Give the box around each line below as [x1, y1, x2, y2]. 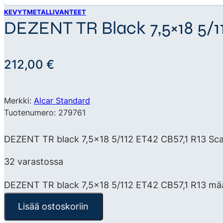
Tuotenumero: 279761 [4, 107, 86, 117]
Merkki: [4, 95, 34, 106]
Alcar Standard [34, 95, 90, 106]
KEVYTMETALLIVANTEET [4, 7, 86, 16]
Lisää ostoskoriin [18, 201, 89, 212]
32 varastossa [4, 156, 63, 167]
